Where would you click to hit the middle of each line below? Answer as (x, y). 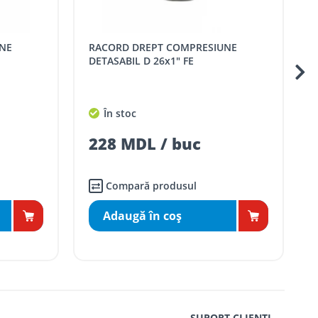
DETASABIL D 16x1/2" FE (172, 61)
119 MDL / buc (171, 144)
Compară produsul (177, 186)
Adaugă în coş (168, 216)
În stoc (144, 113)
